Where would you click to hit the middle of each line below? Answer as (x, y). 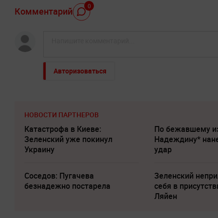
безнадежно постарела (67, 186)
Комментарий (44, 11)
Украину (39, 150)
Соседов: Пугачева (59, 176)
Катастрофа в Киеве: (63, 129)
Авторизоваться (80, 71)
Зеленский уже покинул (68, 139)
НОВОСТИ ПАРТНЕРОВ (62, 115)
